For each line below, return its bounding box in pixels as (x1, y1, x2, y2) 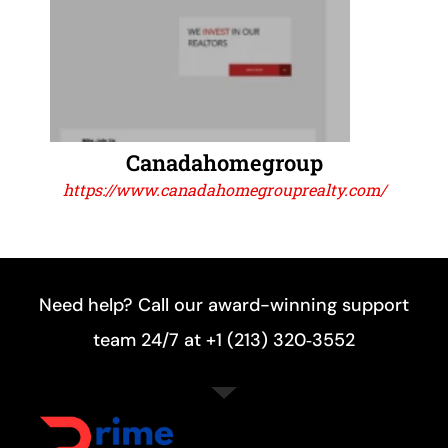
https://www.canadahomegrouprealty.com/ (62, 179, 386, 201)
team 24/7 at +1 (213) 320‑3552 (93, 328, 355, 353)
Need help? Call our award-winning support (39, 293, 409, 318)
